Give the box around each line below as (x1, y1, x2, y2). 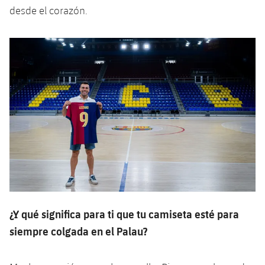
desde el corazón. (9, 4, 88, 17)
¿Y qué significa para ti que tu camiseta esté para (9, 206, 239, 221)
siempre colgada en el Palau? (9, 224, 150, 238)
